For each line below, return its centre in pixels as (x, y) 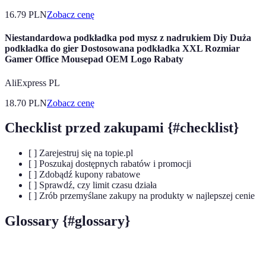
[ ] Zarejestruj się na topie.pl (81, 153)
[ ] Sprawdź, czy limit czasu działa (93, 185)
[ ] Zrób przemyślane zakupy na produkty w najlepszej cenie (142, 196)
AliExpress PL (32, 83)
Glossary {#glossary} (67, 221)
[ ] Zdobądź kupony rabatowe (84, 175)
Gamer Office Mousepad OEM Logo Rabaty (94, 59)
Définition (142, 258)
